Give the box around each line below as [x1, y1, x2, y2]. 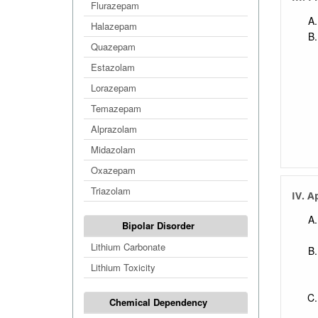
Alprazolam [91, 122, 137, 136]
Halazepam [91, 19, 137, 33]
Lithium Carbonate [91, 240, 165, 253]
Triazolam [91, 184, 131, 197]
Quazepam [91, 40, 136, 53]
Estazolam [91, 60, 135, 74]
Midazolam [91, 143, 136, 156]
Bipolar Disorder [122, 219, 195, 232]
